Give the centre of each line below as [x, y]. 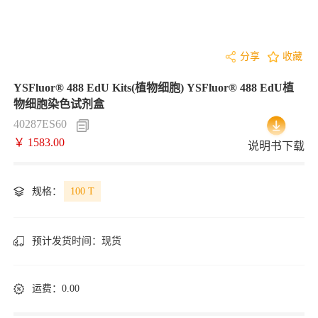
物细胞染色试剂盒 [59, 104]
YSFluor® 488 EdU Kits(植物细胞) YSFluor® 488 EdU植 [154, 88]
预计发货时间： [67, 241]
